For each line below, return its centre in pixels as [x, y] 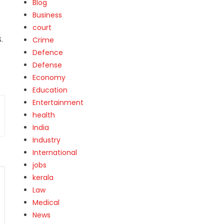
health [44, 115]
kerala [43, 177]
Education [50, 90]
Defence [48, 52]
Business [47, 15]
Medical [46, 202]
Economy [49, 77]
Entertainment [58, 102]
